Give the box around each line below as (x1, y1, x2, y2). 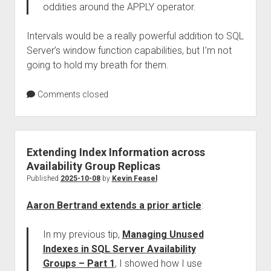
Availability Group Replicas (26, 160, 160, 172)
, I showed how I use (114, 258, 202, 269)
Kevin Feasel (111, 174, 157, 183)
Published (26, 174, 60, 183)
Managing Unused (122, 229, 204, 240)
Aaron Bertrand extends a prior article (26, 200, 201, 211)
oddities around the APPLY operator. (42, 1, 196, 13)
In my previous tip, (42, 229, 122, 240)
